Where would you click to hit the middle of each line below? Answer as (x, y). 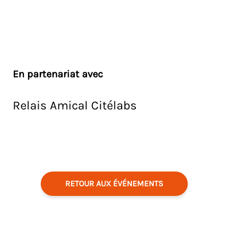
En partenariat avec (58, 74)
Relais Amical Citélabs (75, 106)
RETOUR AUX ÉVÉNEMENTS (114, 184)
